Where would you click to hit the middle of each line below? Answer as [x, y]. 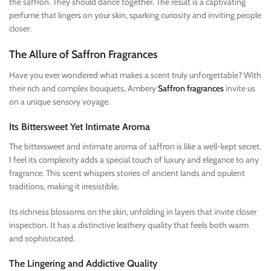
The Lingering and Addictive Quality [83, 263]
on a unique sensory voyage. [60, 101]
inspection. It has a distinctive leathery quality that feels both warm [129, 225]
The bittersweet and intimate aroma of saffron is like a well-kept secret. [135, 146]
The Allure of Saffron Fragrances [83, 54]
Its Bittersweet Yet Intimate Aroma [80, 126]
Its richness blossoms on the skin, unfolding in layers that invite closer [133, 211]
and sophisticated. [42, 238]
